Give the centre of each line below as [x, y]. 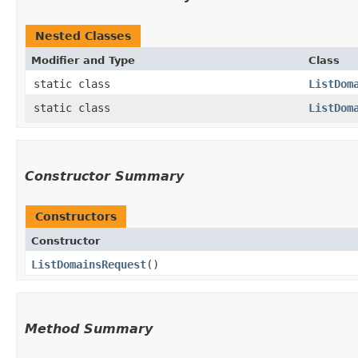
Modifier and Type [83, 60]
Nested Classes [83, 36]
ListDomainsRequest [89, 264]
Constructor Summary [104, 176]
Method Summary [89, 328]
